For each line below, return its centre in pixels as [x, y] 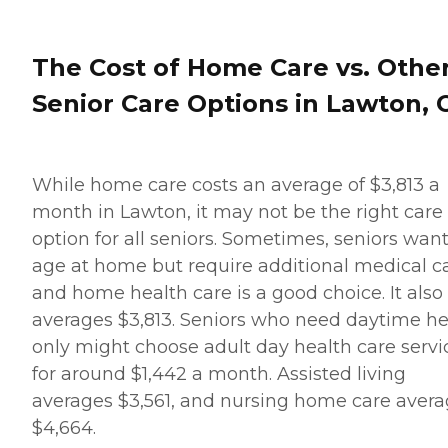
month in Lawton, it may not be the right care [237, 211]
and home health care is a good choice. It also [237, 292]
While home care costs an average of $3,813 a [236, 184]
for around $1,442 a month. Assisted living [219, 373]
